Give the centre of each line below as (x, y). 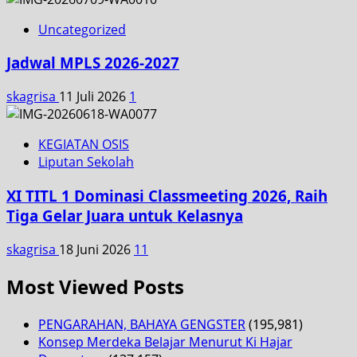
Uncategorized (82, 29)
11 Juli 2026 (94, 97)
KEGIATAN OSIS (84, 145)
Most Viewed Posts (95, 287)
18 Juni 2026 (96, 249)
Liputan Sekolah (86, 162)
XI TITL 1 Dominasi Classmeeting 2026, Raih (167, 195)
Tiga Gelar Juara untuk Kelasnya (125, 215)
